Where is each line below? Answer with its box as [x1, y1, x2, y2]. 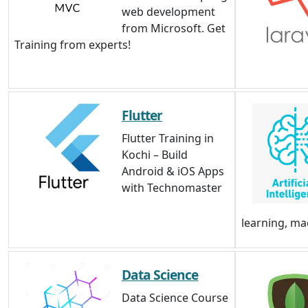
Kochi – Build [122, 147, 188, 162]
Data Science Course [122, 290, 228, 305]
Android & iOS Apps [122, 164, 224, 179]
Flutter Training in [122, 131, 214, 146]
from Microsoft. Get [122, 21, 225, 36]
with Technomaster [122, 180, 222, 195]
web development [122, 4, 215, 19]
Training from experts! [14, 37, 131, 52]
